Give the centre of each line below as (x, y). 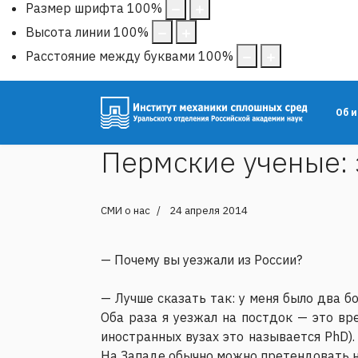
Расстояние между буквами (110, 56)
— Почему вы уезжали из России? (201, 259)
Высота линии (68, 32)
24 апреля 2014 (209, 210)
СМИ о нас (125, 210)
